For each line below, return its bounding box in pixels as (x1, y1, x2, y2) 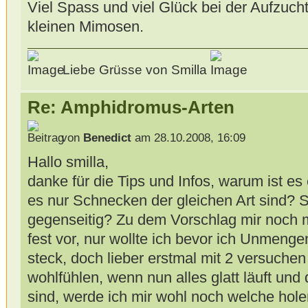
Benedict (82, 131, 131, 144)
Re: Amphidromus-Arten (27, 98, 234, 118)
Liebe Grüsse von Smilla (58, 63, 210, 78)
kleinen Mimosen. (27, 18, 144, 36)
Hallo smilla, (27, 153, 109, 170)
